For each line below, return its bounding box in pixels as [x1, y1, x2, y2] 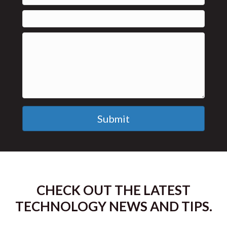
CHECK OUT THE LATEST [36, 181, 191, 198]
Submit [97, 112, 130, 125]
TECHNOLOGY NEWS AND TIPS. [15, 198, 212, 214]
